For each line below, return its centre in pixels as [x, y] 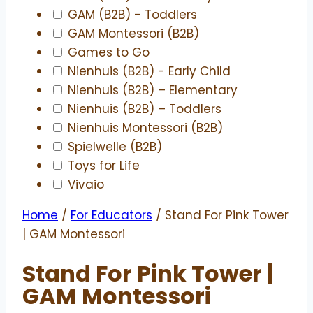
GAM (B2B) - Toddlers [132, 15]
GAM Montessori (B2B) [133, 34]
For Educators [111, 216]
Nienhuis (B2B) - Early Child [149, 72]
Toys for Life [104, 166]
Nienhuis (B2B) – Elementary [153, 90]
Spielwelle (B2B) [115, 147]
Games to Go [109, 53]
